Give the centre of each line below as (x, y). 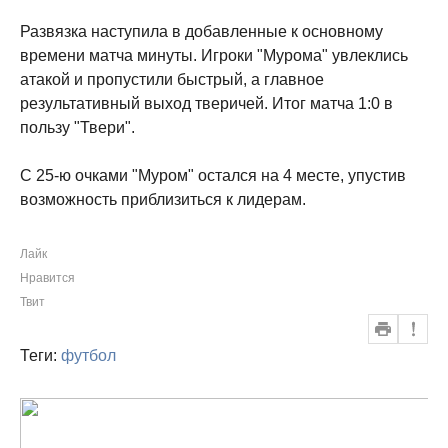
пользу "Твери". (77, 127)
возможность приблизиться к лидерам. (163, 199)
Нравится (47, 278)
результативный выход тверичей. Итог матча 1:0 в (206, 103)
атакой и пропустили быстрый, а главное (172, 79)
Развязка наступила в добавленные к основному (201, 31)
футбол (88, 355)
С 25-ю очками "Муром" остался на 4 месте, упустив (213, 175)
